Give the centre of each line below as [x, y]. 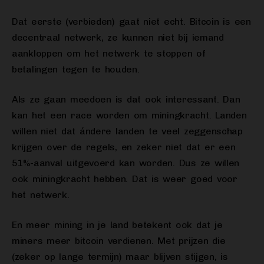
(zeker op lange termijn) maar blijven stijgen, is [120, 257]
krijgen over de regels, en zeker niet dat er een [124, 147]
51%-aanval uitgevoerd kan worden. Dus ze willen [126, 163]
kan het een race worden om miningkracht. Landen [129, 115]
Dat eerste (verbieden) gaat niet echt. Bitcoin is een [131, 22]
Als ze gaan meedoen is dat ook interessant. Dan [126, 100]
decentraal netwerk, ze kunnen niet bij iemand [118, 38]
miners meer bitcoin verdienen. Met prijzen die [119, 241]
